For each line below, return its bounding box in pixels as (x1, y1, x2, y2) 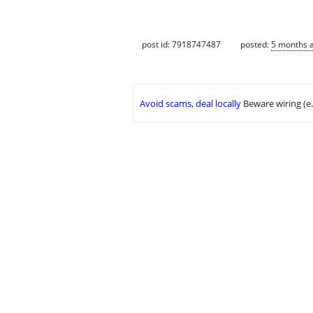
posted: (240, 38, 271, 50)
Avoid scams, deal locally (140, 97, 241, 110)
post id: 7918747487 (142, 38, 221, 50)
